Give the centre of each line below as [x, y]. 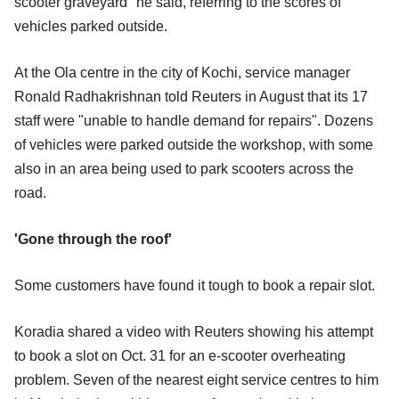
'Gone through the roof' [93, 239]
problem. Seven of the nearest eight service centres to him [196, 379]
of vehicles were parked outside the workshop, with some [194, 144]
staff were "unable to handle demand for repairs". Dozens [194, 120]
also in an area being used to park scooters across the [184, 168]
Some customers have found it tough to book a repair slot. [195, 285]
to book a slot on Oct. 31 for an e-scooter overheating [180, 355]
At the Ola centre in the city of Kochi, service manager [182, 72]
